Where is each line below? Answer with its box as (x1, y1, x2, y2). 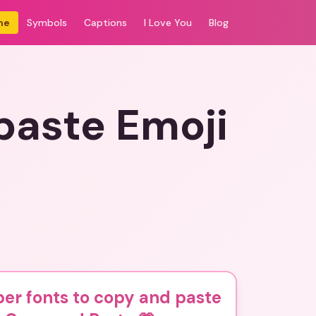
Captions (84, 16, 127, 29)
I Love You (144, 16, 192, 29)
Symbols (27, 16, 67, 29)
